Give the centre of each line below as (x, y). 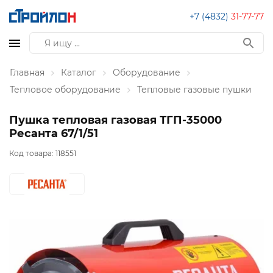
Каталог (79, 73)
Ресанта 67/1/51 (54, 133)
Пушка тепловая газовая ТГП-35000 (115, 120)
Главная (27, 73)
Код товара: (32, 154)
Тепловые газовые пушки (194, 90)
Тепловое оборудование (65, 90)
